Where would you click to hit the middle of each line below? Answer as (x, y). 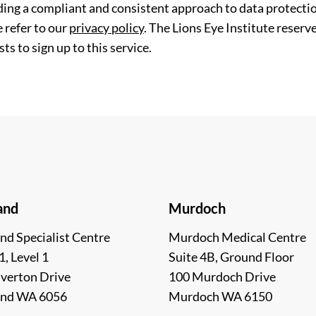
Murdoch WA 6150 (220, 296)
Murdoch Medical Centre (237, 237)
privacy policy (107, 28)
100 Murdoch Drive (222, 276)
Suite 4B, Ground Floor (231, 257)
